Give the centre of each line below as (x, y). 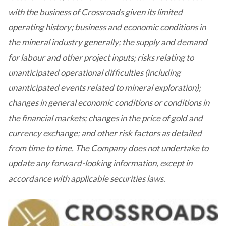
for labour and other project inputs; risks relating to (101, 57)
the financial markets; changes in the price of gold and (105, 118)
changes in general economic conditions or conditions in (109, 103)
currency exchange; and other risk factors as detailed (105, 133)
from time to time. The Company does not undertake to (108, 148)
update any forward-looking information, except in (100, 163)
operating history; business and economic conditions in (107, 27)
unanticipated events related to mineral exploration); (104, 88)
